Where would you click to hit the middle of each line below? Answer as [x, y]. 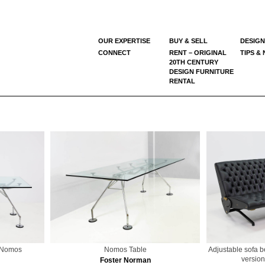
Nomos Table [125, 250]
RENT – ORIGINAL [198, 52]
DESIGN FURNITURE [201, 71]
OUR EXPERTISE [124, 41]
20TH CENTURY [194, 62]
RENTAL [182, 81]
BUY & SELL [188, 41]
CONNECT [114, 52]
